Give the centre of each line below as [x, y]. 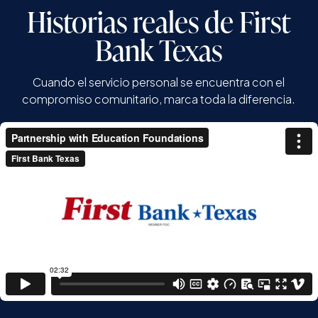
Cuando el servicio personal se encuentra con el [159, 82]
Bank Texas [159, 49]
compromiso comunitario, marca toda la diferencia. [159, 99]
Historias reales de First [159, 21]
